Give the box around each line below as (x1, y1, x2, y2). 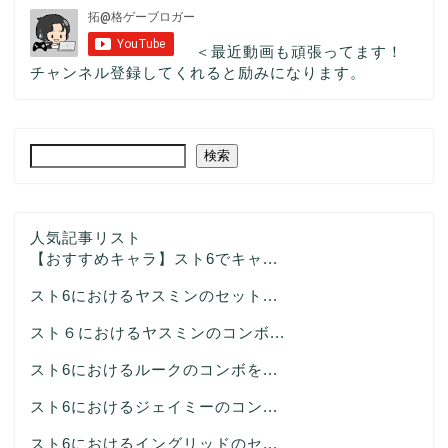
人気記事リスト (30, 228, 142, 246)
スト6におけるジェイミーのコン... (30, 397, 278, 415)
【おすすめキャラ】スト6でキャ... (30, 249, 278, 267)
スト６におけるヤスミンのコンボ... (30, 323, 285, 341)
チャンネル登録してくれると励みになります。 (30, 63, 366, 81)
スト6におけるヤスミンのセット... (30, 286, 278, 304)
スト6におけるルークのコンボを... (30, 360, 278, 378)
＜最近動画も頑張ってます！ (195, 42, 403, 60)
